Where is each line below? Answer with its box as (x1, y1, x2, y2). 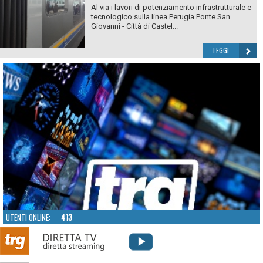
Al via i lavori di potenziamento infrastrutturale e (90, 3, 251, 12)
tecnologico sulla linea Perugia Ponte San (90, 12, 230, 22)
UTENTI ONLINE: (6, 211, 61, 224)
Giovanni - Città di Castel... (90, 22, 178, 31)
